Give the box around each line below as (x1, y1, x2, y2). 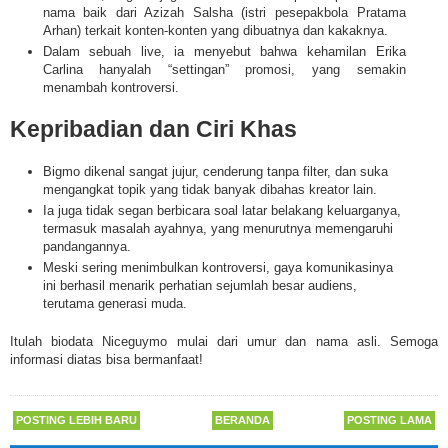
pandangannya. (42, 239, 131, 255)
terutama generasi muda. (42, 296, 187, 312)
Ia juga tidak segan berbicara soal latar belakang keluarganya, (42, 203, 401, 219)
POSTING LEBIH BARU (16, 414, 137, 427)
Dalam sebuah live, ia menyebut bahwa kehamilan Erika (42, 43, 406, 59)
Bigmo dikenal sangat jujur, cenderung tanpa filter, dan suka (42, 163, 388, 179)
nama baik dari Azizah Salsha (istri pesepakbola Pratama (42, 4, 406, 20)
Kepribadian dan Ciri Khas (10, 116, 297, 143)
